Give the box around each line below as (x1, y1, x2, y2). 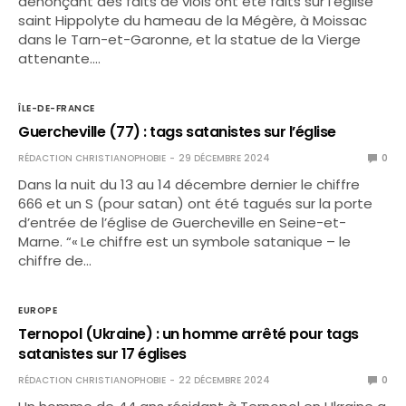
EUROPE (18, 303, 57, 317)
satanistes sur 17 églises (18, 343, 188, 364)
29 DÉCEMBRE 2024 (179, 150, 270, 165)
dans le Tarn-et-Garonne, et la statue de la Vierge (18, 29, 362, 49)
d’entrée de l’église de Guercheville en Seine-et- (18, 212, 347, 232)
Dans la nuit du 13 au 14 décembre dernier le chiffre (18, 174, 361, 194)
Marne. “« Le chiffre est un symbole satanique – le (18, 231, 352, 251)
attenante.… (18, 48, 101, 68)
